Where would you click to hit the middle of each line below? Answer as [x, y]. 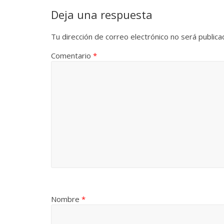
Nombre [66, 199]
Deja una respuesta [102, 15]
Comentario [72, 56]
